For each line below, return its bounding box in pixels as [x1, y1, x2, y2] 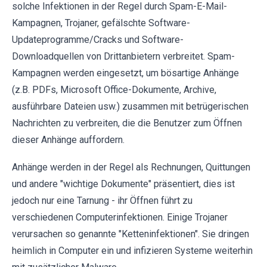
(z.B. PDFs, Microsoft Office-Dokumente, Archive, [12, 83, 216, 95]
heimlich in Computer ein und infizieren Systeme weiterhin [12, 244, 253, 256]
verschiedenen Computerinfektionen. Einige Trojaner [12, 211, 228, 223]
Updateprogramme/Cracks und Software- [12, 33, 184, 45]
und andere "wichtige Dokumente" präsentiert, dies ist [12, 178, 235, 190]
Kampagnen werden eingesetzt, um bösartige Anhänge [12, 67, 239, 79]
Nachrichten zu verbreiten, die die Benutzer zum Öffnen [12, 117, 242, 129]
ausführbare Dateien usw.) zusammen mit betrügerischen [12, 100, 249, 112]
